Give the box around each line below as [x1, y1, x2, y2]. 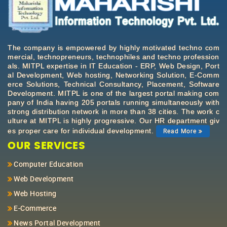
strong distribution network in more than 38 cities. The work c [8, 107, 219, 116]
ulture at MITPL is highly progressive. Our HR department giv [8, 117, 219, 125]
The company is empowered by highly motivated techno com [8, 44, 219, 52]
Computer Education [14, 159, 83, 169]
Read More [163, 127, 199, 135]
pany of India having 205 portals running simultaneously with [8, 98, 219, 107]
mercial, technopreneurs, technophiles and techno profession [8, 53, 219, 61]
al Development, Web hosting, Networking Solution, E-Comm [8, 71, 219, 80]
